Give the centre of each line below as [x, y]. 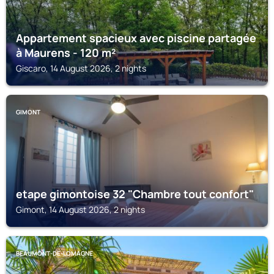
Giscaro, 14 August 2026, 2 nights [81, 68]
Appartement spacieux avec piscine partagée [136, 38]
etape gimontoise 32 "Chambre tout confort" [135, 194]
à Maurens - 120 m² [66, 53]
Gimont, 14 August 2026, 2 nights [80, 209]
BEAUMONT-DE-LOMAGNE [54, 253]
